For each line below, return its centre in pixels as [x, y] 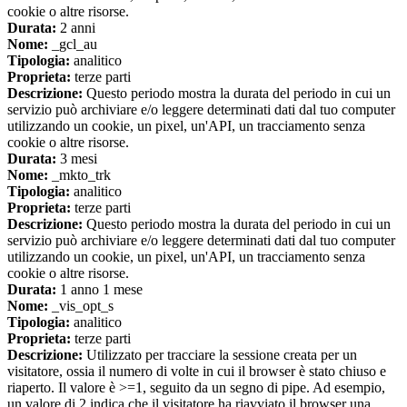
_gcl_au [73, 45]
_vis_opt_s [81, 306]
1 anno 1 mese [99, 290]
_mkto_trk [79, 175]
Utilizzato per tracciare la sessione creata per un [220, 355]
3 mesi [77, 159]
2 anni [76, 28]
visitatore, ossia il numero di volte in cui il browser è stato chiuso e [197, 372]
